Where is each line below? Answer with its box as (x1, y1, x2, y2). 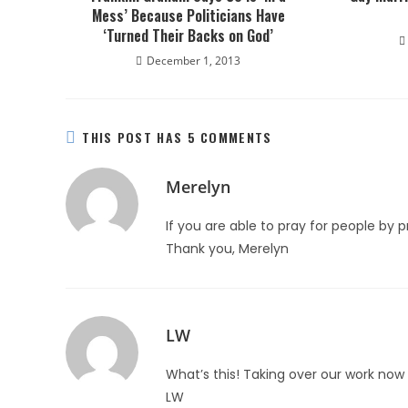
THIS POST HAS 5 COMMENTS (82, 127, 272, 147)
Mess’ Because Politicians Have (91, 5, 285, 26)
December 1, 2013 (147, 53, 241, 68)
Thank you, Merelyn (166, 240, 289, 258)
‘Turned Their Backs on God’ (103, 25, 274, 46)
